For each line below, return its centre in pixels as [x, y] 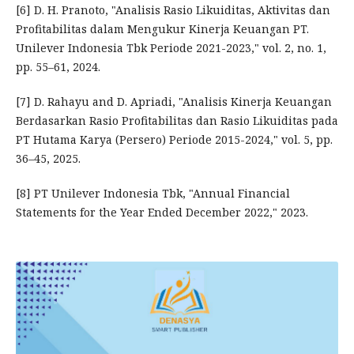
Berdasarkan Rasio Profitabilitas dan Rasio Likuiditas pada [177, 121]
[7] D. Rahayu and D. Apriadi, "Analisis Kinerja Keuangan [173, 102]
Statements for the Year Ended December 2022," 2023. [162, 213]
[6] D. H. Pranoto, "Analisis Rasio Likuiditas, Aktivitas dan [173, 10]
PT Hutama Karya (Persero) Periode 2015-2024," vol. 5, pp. [174, 140]
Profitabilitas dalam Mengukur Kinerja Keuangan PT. [162, 29]
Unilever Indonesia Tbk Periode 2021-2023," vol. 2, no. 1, [171, 48]
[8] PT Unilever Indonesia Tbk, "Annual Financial [153, 194]
